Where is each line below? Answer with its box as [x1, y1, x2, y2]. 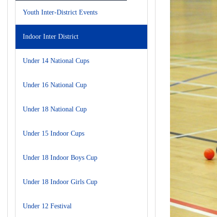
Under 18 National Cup [23, 106, 87, 113]
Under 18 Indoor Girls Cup [23, 178, 97, 186]
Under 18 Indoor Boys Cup [23, 154, 97, 161]
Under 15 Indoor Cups [23, 130, 84, 137]
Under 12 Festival [23, 202, 72, 210]
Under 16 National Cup [23, 81, 87, 89]
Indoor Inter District [23, 33, 78, 40]
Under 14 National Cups [23, 57, 89, 64]
